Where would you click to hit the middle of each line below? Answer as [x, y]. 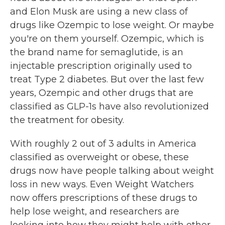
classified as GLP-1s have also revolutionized [109, 106]
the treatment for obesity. [67, 120]
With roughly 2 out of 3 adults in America [103, 144]
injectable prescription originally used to [101, 66]
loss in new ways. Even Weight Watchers [102, 184]
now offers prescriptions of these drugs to [104, 198]
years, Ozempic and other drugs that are [102, 93]
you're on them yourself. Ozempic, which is [107, 39]
